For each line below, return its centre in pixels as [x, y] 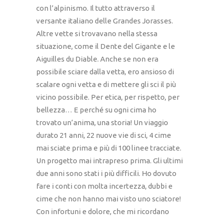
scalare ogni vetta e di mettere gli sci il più [106, 85]
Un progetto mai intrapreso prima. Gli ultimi [109, 161]
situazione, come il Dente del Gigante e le [106, 46]
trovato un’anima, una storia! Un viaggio [102, 123]
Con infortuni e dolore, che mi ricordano [103, 212]
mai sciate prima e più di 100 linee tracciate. [109, 148]
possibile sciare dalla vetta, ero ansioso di [105, 72]
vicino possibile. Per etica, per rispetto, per [108, 97]
